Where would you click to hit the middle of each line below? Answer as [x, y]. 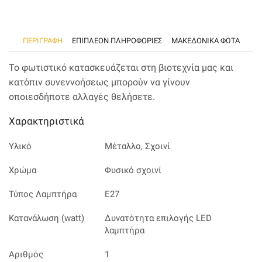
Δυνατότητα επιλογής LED [158, 218]
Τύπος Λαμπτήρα [43, 194]
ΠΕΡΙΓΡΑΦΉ [42, 40]
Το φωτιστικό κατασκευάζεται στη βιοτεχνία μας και [121, 68]
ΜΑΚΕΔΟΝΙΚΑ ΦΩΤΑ [205, 40]
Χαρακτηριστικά [46, 121]
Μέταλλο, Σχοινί [137, 146]
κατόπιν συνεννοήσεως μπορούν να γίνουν [99, 82]
